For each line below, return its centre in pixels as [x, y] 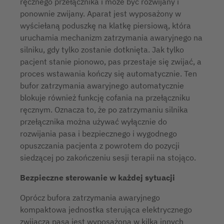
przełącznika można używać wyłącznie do [93, 121]
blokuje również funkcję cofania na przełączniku [105, 97]
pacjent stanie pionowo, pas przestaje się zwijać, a [111, 61]
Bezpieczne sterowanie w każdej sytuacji [97, 177]
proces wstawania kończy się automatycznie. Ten [108, 73]
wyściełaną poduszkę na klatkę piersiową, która [105, 25]
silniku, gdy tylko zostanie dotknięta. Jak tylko [102, 49]
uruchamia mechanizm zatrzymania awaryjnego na [111, 37]
